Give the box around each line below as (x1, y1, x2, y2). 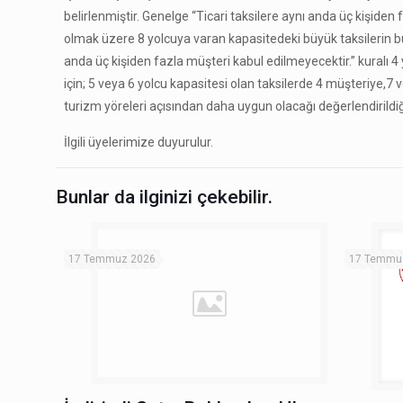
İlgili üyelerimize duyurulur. (64, 135, 214, 150)
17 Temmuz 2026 (68, 253, 157, 266)
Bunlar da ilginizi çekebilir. (56, 186, 273, 209)
